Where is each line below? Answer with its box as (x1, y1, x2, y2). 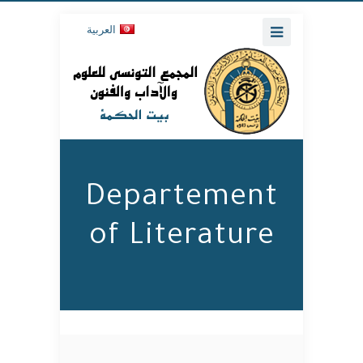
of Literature (88, 222, 275, 254)
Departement (85, 183, 278, 216)
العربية (87, 22, 116, 36)
